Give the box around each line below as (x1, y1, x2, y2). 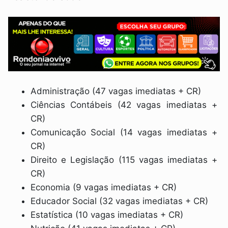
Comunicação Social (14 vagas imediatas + (31, 127, 217, 138)
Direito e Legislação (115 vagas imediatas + (31, 155, 217, 165)
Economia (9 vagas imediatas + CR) (31, 182, 177, 193)
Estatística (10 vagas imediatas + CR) (31, 210, 184, 220)
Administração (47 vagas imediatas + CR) (31, 86, 202, 97)
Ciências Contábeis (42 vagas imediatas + (31, 100, 217, 110)
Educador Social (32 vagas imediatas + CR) (31, 196, 209, 207)
